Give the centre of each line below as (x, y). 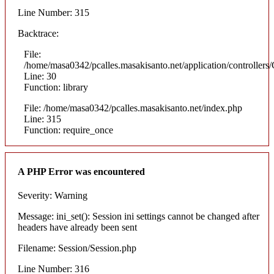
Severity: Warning (53, 195)
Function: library (56, 87)
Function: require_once (68, 130)
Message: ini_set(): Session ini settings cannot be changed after (139, 216)
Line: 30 (40, 76)
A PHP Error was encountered (81, 171)
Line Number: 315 (54, 13)
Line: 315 (43, 119)
